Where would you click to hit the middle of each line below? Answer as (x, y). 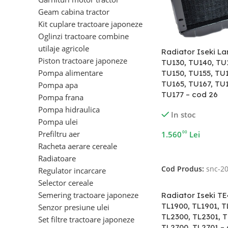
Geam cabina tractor (74, 12)
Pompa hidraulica (69, 109)
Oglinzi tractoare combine (83, 36)
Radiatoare (57, 158)
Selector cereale (66, 183)
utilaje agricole (64, 48)
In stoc (183, 115)
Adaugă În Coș (190, 151)
